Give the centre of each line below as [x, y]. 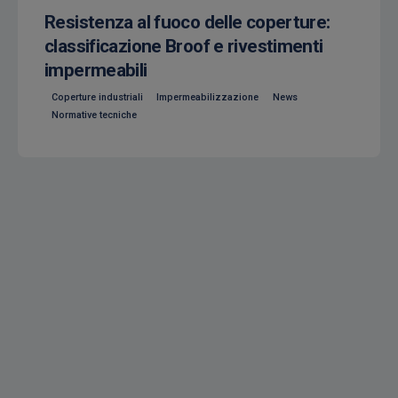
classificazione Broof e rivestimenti [184, 46]
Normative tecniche [94, 115]
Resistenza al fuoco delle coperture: [187, 22]
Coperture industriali [97, 98]
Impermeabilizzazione [208, 98]
